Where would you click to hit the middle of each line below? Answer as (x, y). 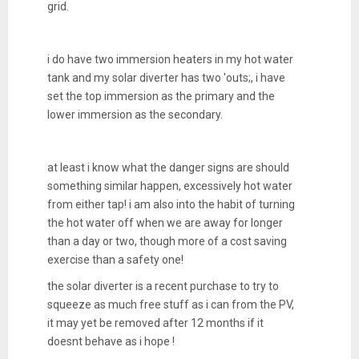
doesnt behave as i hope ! (111, 342)
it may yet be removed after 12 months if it (155, 323)
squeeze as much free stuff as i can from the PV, (170, 305)
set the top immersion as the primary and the (161, 97)
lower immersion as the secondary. (136, 115)
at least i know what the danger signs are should (168, 168)
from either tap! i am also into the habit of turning (171, 205)
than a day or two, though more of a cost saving (167, 242)
